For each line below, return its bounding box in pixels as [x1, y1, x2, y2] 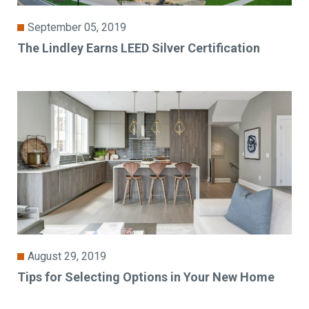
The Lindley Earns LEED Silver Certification [17, 40, 261, 55]
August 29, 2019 [28, 249, 107, 263]
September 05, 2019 [28, 20, 127, 34]
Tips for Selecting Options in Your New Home [17, 269, 275, 284]
